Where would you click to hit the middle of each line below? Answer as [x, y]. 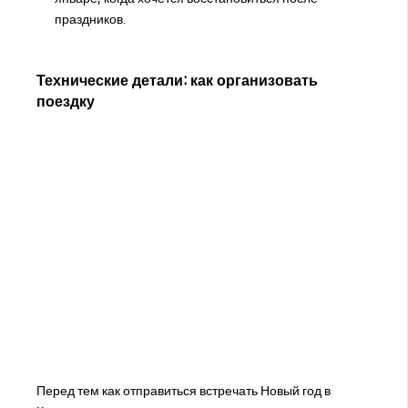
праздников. [90, 19]
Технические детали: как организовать [177, 80]
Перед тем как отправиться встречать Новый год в [183, 391]
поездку [65, 101]
